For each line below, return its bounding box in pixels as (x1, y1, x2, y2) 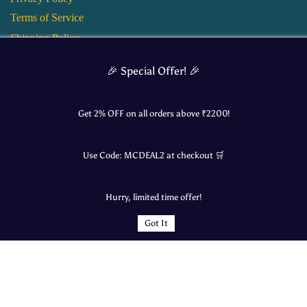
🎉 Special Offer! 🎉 (107, 64, 200, 77)
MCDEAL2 (124, 150, 167, 160)
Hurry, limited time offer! (106, 192, 201, 202)
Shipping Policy (10, 32, 80, 44)
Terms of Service (10, 12, 84, 23)
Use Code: (83, 150, 124, 160)
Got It (145, 218, 168, 229)
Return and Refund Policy (10, 51, 124, 63)
